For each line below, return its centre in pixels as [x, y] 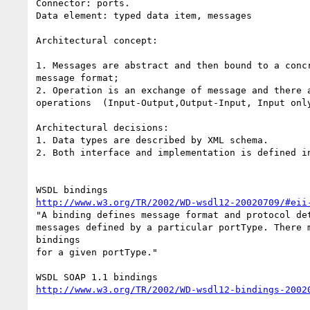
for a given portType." [97, 252]
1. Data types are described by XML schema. [152, 140]
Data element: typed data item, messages [144, 15]
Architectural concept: [97, 40]
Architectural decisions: [102, 127]
